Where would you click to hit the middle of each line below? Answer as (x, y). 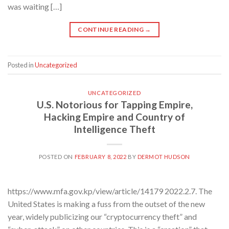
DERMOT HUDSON (164, 156)
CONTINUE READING (111, 30)
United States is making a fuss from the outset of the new (106, 203)
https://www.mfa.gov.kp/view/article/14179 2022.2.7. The (110, 191)
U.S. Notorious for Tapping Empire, (114, 104)
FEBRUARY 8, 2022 (100, 156)
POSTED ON (56, 156)
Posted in (21, 65)
